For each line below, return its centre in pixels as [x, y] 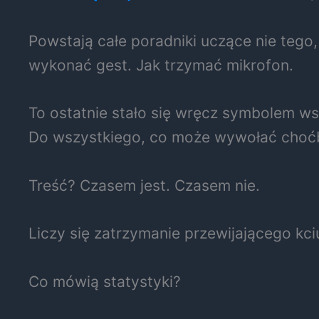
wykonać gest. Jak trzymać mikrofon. [161, 65]
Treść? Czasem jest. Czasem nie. [144, 185]
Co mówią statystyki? [105, 281]
